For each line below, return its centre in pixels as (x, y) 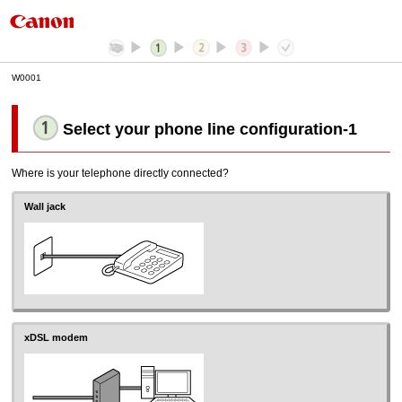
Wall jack (45, 206)
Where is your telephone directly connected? (121, 174)
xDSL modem (57, 337)
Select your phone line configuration (203, 130)
